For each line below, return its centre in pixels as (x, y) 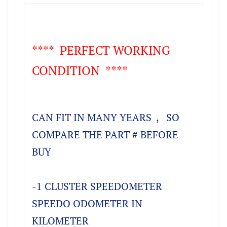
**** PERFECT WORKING (101, 50)
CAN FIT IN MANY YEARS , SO (106, 118)
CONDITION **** (80, 71)
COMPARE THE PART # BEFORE (105, 135)
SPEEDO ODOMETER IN (87, 204)
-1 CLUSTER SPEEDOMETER (97, 186)
